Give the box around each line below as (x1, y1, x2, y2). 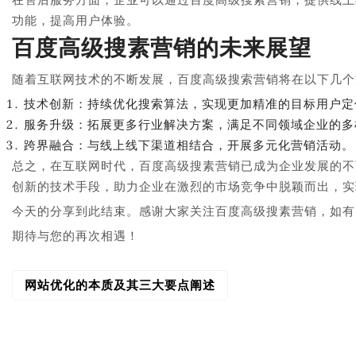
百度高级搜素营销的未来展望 (12, 35, 311, 61)
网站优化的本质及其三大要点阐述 (25, 277, 215, 292)
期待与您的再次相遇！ (12, 228, 139, 243)
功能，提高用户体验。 (12, 13, 139, 28)
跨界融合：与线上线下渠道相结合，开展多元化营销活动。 (24, 137, 354, 153)
